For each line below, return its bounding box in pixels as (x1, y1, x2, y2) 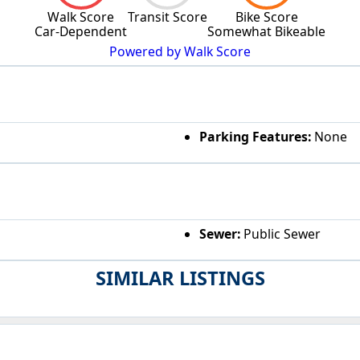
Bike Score (235, 7, 298, 26)
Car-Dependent (35, 22, 127, 40)
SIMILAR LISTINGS (95, 265, 265, 292)
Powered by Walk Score (109, 43, 251, 61)
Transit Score (127, 7, 207, 26)
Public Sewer (239, 224, 321, 243)
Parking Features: (198, 127, 311, 145)
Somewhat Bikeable (207, 22, 325, 40)
